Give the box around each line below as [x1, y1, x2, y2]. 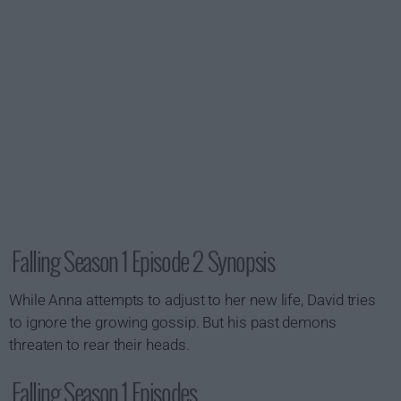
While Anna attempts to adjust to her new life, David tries [9, 291, 377, 309]
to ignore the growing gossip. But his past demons [9, 313, 337, 331]
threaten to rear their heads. [9, 336, 190, 354]
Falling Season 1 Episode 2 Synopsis [12, 243, 275, 279]
